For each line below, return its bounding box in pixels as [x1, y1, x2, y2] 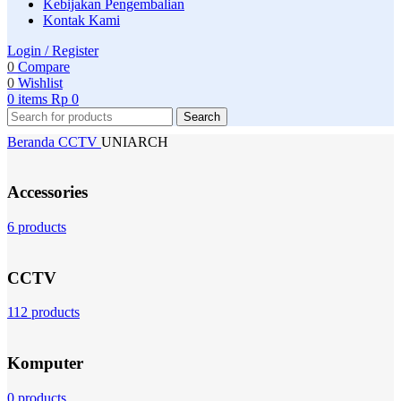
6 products [7, 219, 66, 235]
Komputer [7, 354, 83, 373]
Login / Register [7, 42, 98, 58]
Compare [18, 58, 70, 74]
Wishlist [18, 74, 63, 90]
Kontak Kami [43, 12, 120, 28]
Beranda [7, 133, 58, 149]
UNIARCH [101, 133, 168, 149]
